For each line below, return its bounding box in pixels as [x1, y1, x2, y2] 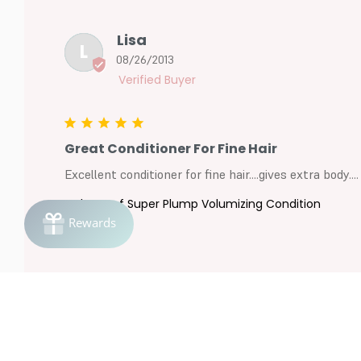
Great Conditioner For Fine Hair [64, 139, 277, 158]
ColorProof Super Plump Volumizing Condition [64, 195, 321, 212]
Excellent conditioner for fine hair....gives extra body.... [64, 165, 359, 182]
